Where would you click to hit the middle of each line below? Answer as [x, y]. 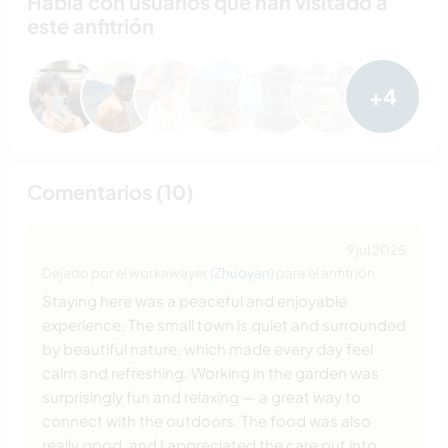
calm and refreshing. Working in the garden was [210, 373]
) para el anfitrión [322, 273]
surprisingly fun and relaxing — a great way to [201, 397]
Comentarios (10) [110, 192]
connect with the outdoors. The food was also [206, 421]
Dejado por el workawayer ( [128, 273]
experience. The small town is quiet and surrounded [224, 325]
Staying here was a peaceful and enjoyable [194, 301]
